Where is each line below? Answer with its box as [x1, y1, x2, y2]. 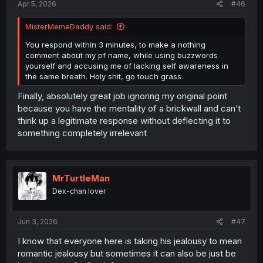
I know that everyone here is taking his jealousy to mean [18, 235, 242, 247]
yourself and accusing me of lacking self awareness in [25, 60, 228, 70]
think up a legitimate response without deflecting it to [18, 115, 231, 126]
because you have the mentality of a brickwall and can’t [18, 103, 241, 114]
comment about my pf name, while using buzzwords [25, 50, 218, 60]
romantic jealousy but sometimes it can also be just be [18, 247, 236, 259]
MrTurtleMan [52, 173, 110, 184]
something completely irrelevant [18, 127, 147, 139]
